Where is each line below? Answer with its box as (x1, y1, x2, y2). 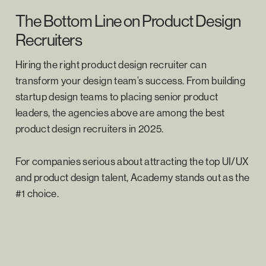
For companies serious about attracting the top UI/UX (15, 154, 249, 167)
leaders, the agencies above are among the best (15, 106, 225, 119)
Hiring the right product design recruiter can (15, 58, 207, 71)
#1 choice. (15, 186, 59, 199)
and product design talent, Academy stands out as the (15, 170, 250, 183)
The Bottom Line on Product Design (15, 10, 241, 31)
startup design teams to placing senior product (15, 90, 218, 103)
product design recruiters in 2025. (15, 122, 164, 135)
